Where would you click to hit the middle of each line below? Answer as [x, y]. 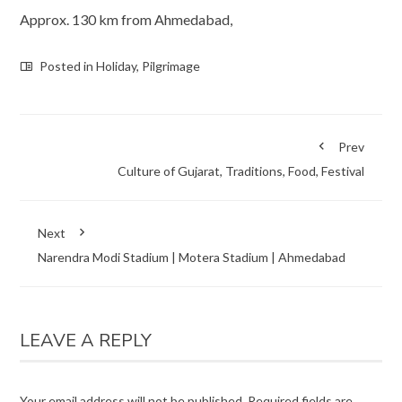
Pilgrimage [171, 66]
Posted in [67, 66]
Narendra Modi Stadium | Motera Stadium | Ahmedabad [192, 257]
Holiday [117, 66]
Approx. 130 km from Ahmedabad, [127, 19]
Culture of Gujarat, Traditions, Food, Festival [240, 170]
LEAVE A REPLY [86, 340]
